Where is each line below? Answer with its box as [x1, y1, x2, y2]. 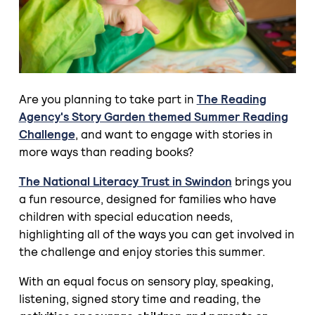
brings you [231, 174, 292, 190]
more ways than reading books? [18, 144, 194, 160]
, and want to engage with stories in [75, 127, 273, 143]
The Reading [196, 91, 266, 108]
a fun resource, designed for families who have [18, 191, 276, 207]
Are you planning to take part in [18, 91, 197, 108]
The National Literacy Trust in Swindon [18, 174, 232, 190]
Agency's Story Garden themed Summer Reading [18, 109, 288, 125]
